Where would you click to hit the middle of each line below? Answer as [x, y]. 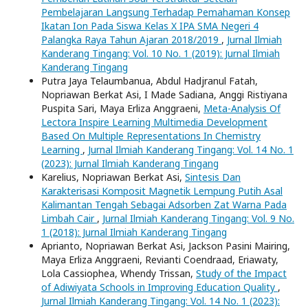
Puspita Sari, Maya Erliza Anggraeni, [122, 108]
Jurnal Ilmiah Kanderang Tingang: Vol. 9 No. [198, 218]
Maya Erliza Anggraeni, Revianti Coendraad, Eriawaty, [160, 259]
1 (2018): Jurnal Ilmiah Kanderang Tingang [134, 232]
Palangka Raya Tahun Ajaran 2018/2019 [131, 39]
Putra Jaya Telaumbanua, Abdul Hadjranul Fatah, [150, 80]
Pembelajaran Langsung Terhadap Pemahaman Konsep [166, 12]
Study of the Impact [241, 273]
